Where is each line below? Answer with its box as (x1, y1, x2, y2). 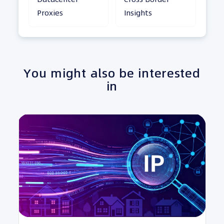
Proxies (36, 7, 63, 18)
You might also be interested (23, 64, 200, 81)
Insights (124, 7, 152, 18)
